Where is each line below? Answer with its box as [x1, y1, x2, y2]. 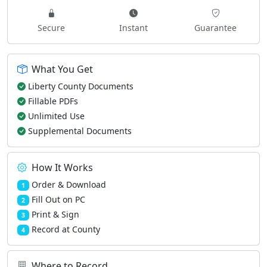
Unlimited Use [28, 110, 85, 122]
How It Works [32, 161, 93, 174]
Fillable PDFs [28, 95, 78, 107]
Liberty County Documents [28, 80, 133, 92]
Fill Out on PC [31, 194, 85, 205]
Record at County [31, 223, 100, 235]
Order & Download [31, 179, 106, 190]
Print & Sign [31, 209, 79, 220]
